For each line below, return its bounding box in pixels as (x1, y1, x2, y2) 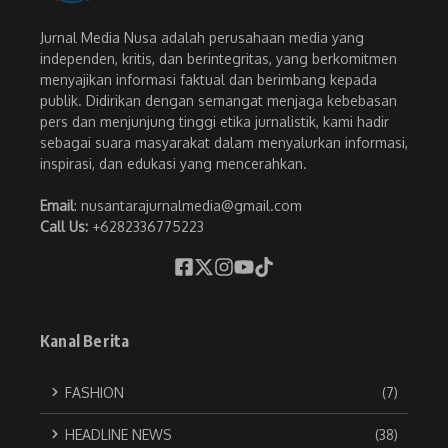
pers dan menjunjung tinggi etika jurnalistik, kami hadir (40, 112, 389, 130)
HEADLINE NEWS (65, 425, 172, 443)
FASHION (65, 383, 124, 401)
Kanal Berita (40, 330, 130, 351)
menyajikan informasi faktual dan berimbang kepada (40, 70, 377, 88)
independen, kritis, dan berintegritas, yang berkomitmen (40, 49, 397, 67)
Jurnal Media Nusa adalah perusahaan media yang (40, 28, 364, 46)
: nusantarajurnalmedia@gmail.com (74, 196, 302, 214)
